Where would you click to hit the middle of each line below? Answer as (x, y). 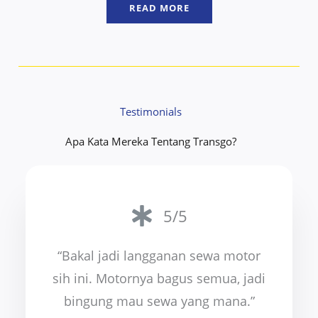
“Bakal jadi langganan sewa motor (159, 255)
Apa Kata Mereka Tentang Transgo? (150, 141)
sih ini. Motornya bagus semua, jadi (159, 278)
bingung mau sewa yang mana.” (159, 301)
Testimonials (150, 111)
